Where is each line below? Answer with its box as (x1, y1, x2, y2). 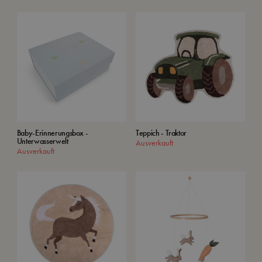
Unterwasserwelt (16, 135, 68, 146)
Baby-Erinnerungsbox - (16, 127, 88, 138)
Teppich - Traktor (136, 127, 187, 138)
